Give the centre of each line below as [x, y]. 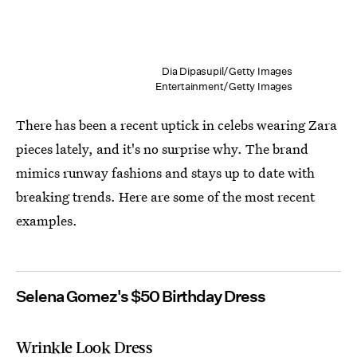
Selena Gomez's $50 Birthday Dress [141, 296]
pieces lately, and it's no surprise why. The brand [162, 148]
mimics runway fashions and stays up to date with [165, 172]
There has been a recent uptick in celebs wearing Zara [177, 124]
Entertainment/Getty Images [224, 86]
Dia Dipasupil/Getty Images [227, 71]
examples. [47, 220]
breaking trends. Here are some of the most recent [165, 196]
